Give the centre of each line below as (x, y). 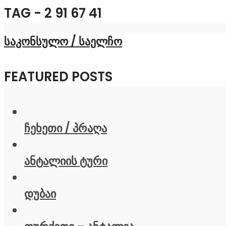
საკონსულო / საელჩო (63, 41)
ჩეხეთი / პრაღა (66, 128)
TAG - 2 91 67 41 (53, 13)
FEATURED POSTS (58, 76)
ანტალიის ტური (66, 161)
